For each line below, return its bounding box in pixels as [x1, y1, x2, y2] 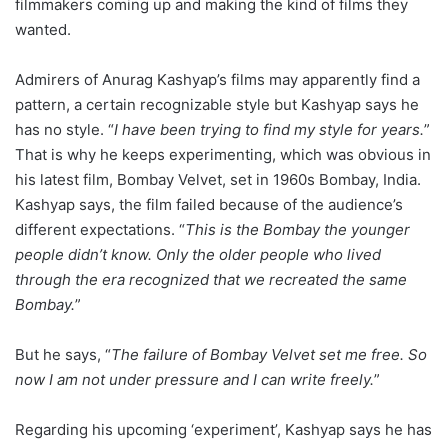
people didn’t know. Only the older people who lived [15, 244, 381, 264]
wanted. [15, 19, 71, 39]
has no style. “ [15, 119, 114, 139]
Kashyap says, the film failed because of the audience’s [15, 194, 403, 214]
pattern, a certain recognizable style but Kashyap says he [15, 94, 419, 114]
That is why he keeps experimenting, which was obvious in [15, 144, 431, 164]
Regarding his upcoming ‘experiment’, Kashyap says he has [15, 419, 432, 439]
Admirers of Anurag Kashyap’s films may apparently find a [15, 69, 420, 89]
